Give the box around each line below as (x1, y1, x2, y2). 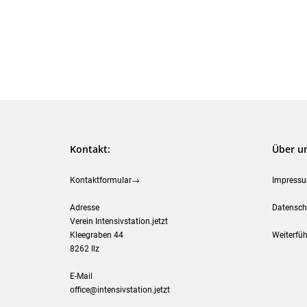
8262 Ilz (70, 244, 99, 254)
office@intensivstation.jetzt (70, 285, 170, 295)
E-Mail (70, 271, 93, 281)
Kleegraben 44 (70, 230, 123, 240)
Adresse (70, 203, 99, 212)
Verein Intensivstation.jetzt (70, 217, 168, 226)
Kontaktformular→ (70, 175, 140, 185)
